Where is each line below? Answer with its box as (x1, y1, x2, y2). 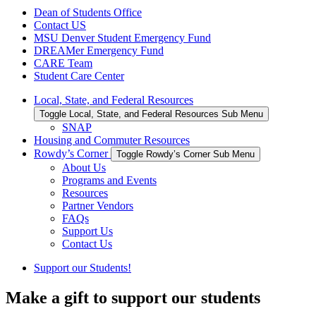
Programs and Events (62, 174, 157, 186)
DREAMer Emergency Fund (34, 44, 164, 56)
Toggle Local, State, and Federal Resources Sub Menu (39, 108, 263, 119)
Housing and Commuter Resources (34, 133, 190, 146)
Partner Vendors (62, 199, 133, 212)
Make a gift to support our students (6, 288, 260, 307)
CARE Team (34, 56, 92, 69)
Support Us (62, 224, 113, 237)
